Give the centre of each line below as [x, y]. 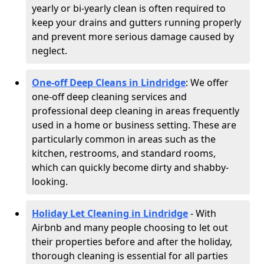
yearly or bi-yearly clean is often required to [129, 8]
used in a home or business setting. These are [134, 125]
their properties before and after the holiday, [132, 242]
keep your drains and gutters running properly [136, 22]
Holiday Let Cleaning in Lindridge [110, 213]
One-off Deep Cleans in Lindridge [109, 82]
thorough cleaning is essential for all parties [130, 256]
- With [202, 213]
